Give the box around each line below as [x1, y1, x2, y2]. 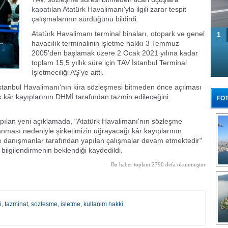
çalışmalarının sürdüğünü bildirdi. [32, 15, 138, 23]
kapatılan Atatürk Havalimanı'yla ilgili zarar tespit [32, 5, 186, 13]
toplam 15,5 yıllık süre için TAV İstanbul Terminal [32, 59, 187, 67]
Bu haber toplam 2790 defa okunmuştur [111, 162, 206, 167]
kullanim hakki [83, 201, 123, 208]
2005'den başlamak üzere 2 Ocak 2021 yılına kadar [32, 49, 198, 57]
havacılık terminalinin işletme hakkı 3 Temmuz [32, 39, 179, 47]
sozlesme [31, 201, 58, 208]
